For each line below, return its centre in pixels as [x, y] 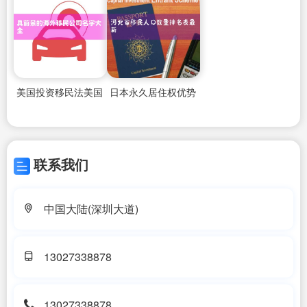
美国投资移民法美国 [59, 91]
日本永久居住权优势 [152, 91]
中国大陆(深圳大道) [91, 208]
